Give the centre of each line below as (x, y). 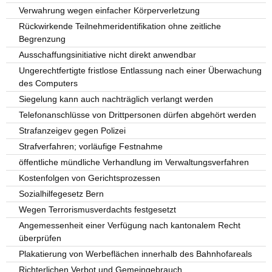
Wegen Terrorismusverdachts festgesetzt (98, 210)
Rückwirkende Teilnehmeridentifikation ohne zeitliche (120, 26)
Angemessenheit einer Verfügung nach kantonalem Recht (130, 226)
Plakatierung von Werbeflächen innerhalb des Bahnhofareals (136, 254)
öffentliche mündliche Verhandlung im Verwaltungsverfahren (134, 162)
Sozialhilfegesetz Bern (62, 194)
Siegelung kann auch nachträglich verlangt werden (116, 99)
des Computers (49, 83)
